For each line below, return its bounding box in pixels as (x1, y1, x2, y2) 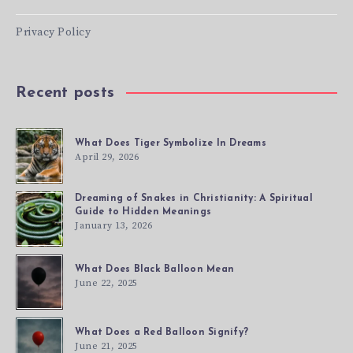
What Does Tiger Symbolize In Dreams (75, 138, 266, 148)
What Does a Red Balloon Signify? (75, 327, 248, 337)
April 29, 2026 (75, 150, 139, 163)
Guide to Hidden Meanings (75, 206, 211, 217)
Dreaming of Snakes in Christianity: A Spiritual (75, 193, 313, 203)
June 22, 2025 (75, 277, 138, 289)
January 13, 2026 (75, 219, 152, 232)
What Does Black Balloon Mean (75, 264, 234, 274)
